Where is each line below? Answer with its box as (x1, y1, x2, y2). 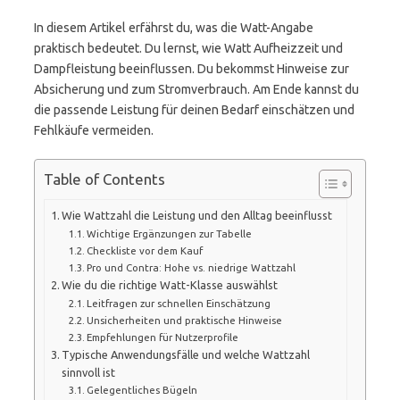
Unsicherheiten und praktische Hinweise (87, 313, 282, 326)
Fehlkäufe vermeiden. (34, 123, 154, 137)
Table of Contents (44, 171, 165, 188)
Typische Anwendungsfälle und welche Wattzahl (62, 347, 311, 361)
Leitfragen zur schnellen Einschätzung (87, 296, 271, 309)
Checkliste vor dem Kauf (87, 244, 203, 256)
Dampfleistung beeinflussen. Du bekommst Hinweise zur (34, 62, 349, 76)
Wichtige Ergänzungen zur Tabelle (87, 227, 252, 239)
